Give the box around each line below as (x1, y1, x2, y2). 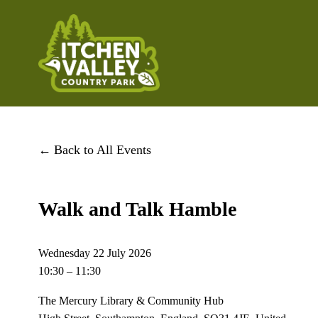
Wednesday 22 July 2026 (38, 246, 151, 260)
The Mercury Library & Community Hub (38, 294, 224, 307)
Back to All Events (54, 142, 152, 157)
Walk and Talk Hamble (38, 197, 236, 220)
